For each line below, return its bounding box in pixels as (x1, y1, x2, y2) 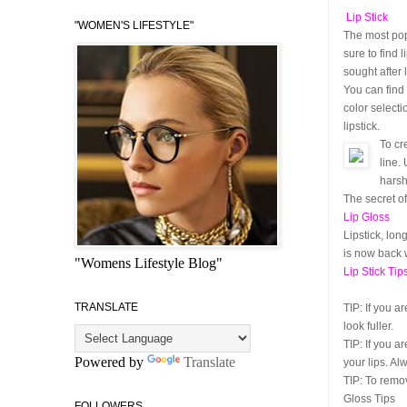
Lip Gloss (343, 210, 390, 223)
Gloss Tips (343, 392, 395, 405)
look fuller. (343, 319, 393, 333)
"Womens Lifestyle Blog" (74, 254, 223, 271)
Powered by (74, 353, 147, 370)
